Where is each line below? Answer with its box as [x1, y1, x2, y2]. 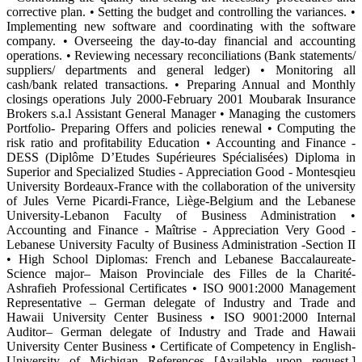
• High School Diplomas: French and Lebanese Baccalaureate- [6, 251, 356, 266]
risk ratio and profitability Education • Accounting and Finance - [6, 135, 356, 149]
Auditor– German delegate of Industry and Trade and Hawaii [6, 324, 356, 339]
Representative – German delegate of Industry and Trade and [6, 295, 356, 309]
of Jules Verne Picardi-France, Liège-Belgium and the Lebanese [6, 193, 356, 208]
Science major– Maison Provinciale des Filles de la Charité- [6, 266, 356, 280]
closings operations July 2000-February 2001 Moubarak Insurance [6, 91, 356, 106]
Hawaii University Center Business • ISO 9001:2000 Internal [6, 309, 356, 324]
